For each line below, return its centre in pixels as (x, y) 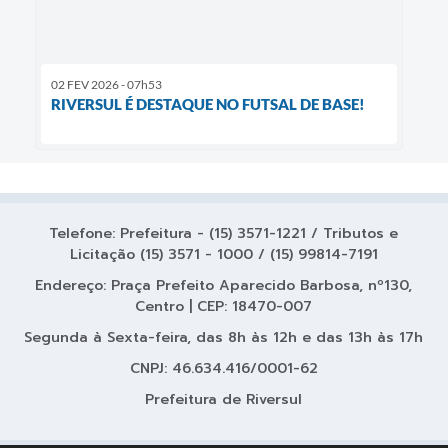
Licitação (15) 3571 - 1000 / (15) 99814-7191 (223, 254)
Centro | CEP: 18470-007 (224, 306)
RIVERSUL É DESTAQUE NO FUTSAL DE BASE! (208, 104)
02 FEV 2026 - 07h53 (106, 85)
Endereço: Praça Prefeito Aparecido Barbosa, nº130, (224, 285)
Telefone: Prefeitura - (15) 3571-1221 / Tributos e (224, 233)
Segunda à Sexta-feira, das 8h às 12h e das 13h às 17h (224, 337)
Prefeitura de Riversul (224, 399)
